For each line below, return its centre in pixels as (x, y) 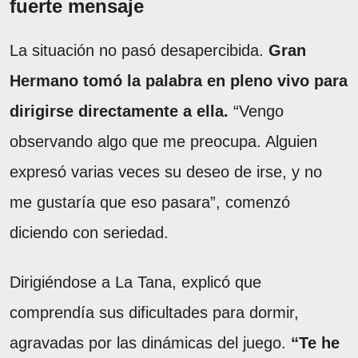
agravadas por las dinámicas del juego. (148, 342)
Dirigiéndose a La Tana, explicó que (135, 282)
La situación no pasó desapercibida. (139, 50)
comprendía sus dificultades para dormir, (154, 312)
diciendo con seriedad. (89, 232)
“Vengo (259, 111)
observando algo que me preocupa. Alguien (163, 141)
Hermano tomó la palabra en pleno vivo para (179, 80)
